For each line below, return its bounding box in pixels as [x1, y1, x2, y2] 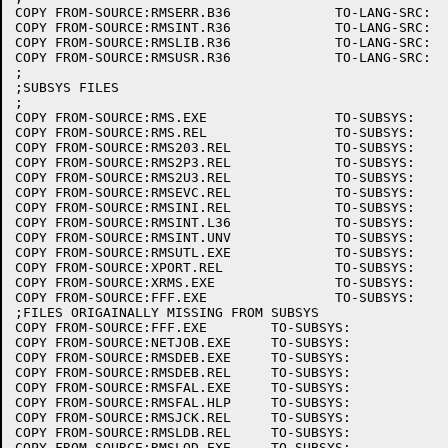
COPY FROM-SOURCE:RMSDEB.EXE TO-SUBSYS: [15, 350, 231, 365]
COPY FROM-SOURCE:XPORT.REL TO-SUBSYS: [15, 260, 223, 275]
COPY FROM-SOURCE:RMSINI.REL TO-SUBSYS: [15, 200, 231, 215]
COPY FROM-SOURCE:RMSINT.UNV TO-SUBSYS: [15, 230, 231, 245]
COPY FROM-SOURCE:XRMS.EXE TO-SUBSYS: [15, 275, 215, 290]
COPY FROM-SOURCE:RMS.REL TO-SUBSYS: [15, 125, 207, 140]
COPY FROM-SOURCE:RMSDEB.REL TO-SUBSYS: [15, 365, 231, 380]
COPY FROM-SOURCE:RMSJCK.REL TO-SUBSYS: [15, 410, 231, 425]
